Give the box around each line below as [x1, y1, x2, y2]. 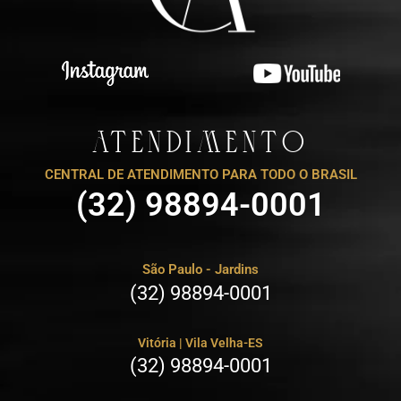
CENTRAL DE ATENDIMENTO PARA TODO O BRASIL [44, 166, 357, 183]
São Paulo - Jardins [142, 261, 259, 278]
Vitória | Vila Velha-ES [138, 336, 263, 351]
